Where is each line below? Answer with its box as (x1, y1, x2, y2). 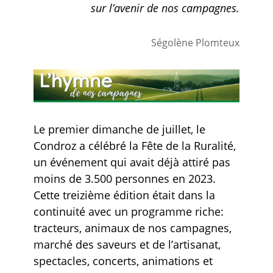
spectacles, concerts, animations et (33, 253, 213, 268)
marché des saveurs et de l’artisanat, (33, 236, 221, 252)
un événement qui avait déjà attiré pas (33, 154, 230, 169)
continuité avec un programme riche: (33, 204, 224, 219)
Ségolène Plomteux (151, 36, 240, 49)
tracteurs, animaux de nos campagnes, (33, 220, 232, 235)
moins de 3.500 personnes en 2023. (33, 171, 216, 186)
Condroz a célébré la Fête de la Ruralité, (33, 138, 236, 153)
